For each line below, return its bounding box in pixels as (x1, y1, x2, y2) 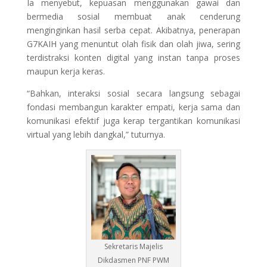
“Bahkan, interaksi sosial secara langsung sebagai (26, 87, 241, 99)
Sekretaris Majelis (104, 241, 163, 252)
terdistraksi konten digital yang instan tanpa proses (26, 51, 241, 63)
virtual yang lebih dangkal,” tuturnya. (26, 128, 165, 140)
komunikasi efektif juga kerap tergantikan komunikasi (26, 114, 241, 126)
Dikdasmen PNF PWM (97, 254, 169, 265)
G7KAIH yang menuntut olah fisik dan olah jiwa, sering (26, 38, 241, 49)
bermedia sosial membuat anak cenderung (26, 10, 241, 22)
